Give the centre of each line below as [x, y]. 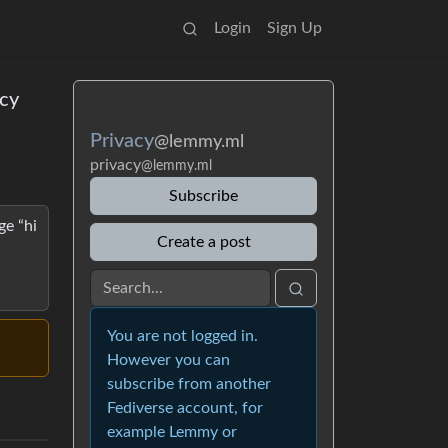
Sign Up [294, 28]
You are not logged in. [182, 336]
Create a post [203, 242]
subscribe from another [189, 384]
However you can [168, 360]
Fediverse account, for [185, 408]
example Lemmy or [172, 432]
